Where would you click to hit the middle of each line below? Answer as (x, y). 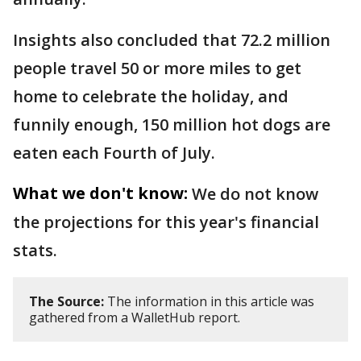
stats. (37, 251)
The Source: (66, 302)
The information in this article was (209, 302)
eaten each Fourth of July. (116, 153)
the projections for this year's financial (166, 222)
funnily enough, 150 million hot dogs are (172, 125)
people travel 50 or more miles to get (157, 68)
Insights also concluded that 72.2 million (172, 40)
